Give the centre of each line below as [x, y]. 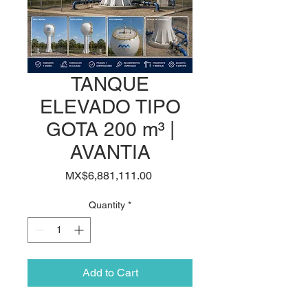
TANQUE [110, 84]
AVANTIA [110, 152]
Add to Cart [110, 273]
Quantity [107, 205]
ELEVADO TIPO [110, 107]
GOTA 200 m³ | [110, 129]
